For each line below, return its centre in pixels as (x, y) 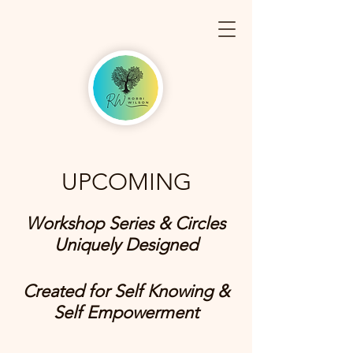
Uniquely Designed (126, 245)
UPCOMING (126, 182)
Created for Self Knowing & (126, 291)
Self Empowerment (126, 312)
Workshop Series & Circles (126, 223)
